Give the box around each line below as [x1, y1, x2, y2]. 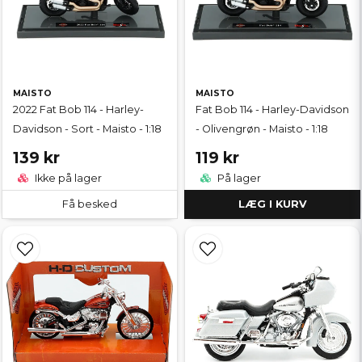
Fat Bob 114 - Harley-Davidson [196, 103, 349, 116]
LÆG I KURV [238, 197, 307, 210]
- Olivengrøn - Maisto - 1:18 [196, 122, 328, 135]
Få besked [62, 197, 117, 210]
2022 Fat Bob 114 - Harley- [13, 103, 144, 116]
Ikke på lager [32, 171, 102, 184]
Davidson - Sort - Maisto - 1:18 [13, 122, 162, 135]
